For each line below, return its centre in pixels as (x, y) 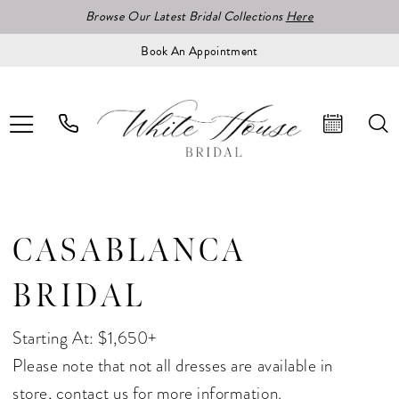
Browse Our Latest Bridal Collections (185, 17)
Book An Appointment (199, 51)
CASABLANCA (130, 251)
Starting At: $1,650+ (85, 338)
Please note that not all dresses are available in (173, 365)
